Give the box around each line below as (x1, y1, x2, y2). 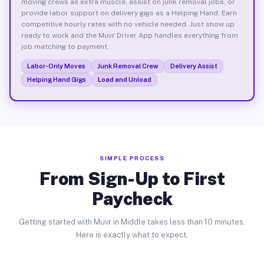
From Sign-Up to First (39, 168, 225, 189)
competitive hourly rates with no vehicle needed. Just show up (21, 19, 235, 28)
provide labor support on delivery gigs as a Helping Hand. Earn (21, 8, 237, 17)
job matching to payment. (21, 42, 109, 51)
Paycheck (91, 188, 173, 209)
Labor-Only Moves (27, 62, 85, 70)
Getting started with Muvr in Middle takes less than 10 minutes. (19, 217, 245, 226)
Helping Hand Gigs (27, 75, 86, 83)
